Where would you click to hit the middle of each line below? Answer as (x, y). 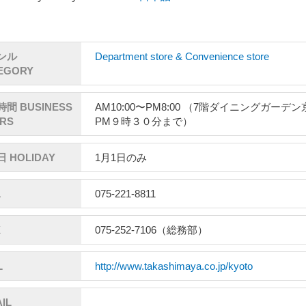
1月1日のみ (121, 157)
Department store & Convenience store (182, 56)
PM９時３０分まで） (144, 121)
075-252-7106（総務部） (151, 230)
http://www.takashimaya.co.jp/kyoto (174, 266)
